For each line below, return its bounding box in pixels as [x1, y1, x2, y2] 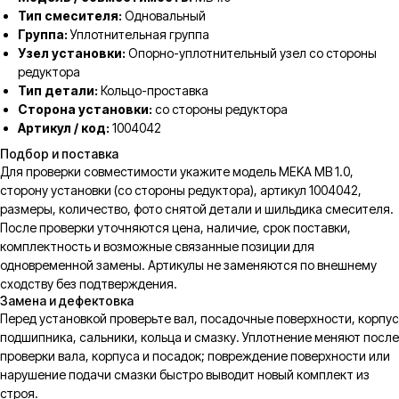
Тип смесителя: [18, 8, 122, 23]
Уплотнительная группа [68, 27, 209, 42]
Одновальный [122, 8, 206, 23]
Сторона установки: [18, 102, 152, 117]
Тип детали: [18, 83, 98, 98]
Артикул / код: [18, 120, 110, 135]
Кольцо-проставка [98, 83, 208, 98]
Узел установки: [18, 45, 126, 61]
